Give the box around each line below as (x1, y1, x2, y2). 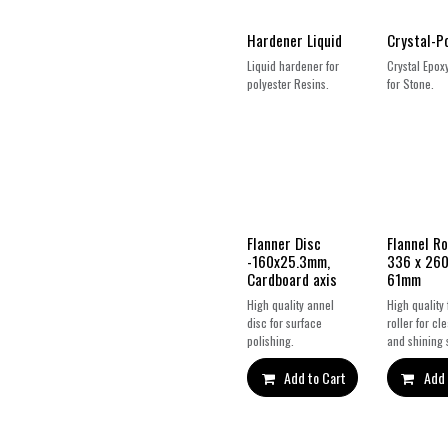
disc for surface (247, 314, 322, 331)
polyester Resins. (247, 75, 329, 93)
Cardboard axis (247, 268, 337, 290)
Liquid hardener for (247, 57, 339, 75)
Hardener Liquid (247, 29, 342, 52)
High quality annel (247, 296, 334, 313)
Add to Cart (284, 367, 347, 388)
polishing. (247, 332, 294, 349)
